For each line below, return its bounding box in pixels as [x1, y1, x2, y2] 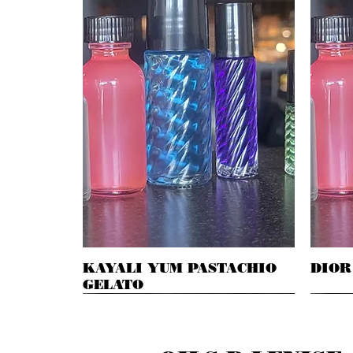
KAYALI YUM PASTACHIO [83, 260, 277, 276]
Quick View [161, 260, 217, 274]
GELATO [83, 277, 143, 292]
